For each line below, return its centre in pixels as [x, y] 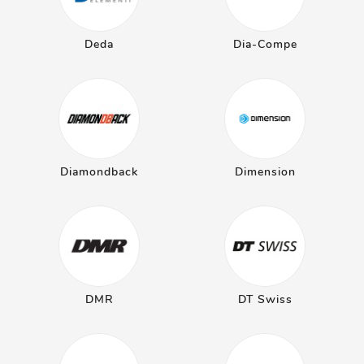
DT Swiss [265, 299]
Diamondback [99, 172]
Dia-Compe [265, 44]
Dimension [265, 172]
